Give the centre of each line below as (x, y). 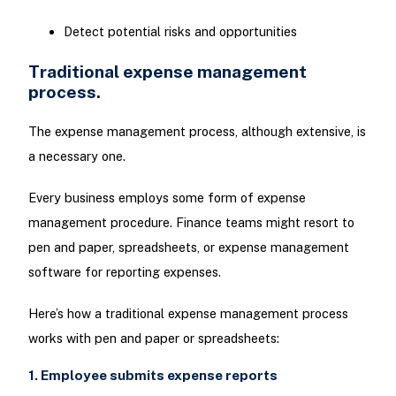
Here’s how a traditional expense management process (188, 314)
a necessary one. (76, 156)
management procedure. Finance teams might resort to (191, 222)
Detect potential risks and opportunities (180, 32)
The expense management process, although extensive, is (197, 131)
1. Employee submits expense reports (152, 376)
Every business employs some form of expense (167, 197)
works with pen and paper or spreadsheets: (153, 339)
